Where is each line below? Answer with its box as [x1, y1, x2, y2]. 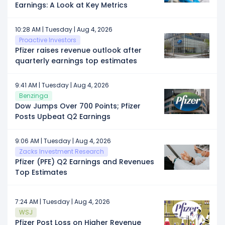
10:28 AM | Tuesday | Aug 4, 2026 [15, 25, 113, 34]
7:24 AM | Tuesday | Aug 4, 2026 [15, 197, 110, 206]
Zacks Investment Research [19, 147, 104, 156]
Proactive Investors [19, 35, 76, 44]
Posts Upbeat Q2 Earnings [15, 111, 110, 122]
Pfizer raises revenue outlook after [15, 45, 142, 55]
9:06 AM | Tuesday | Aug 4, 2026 [15, 136, 111, 145]
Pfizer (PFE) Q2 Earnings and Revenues [15, 156, 154, 167]
